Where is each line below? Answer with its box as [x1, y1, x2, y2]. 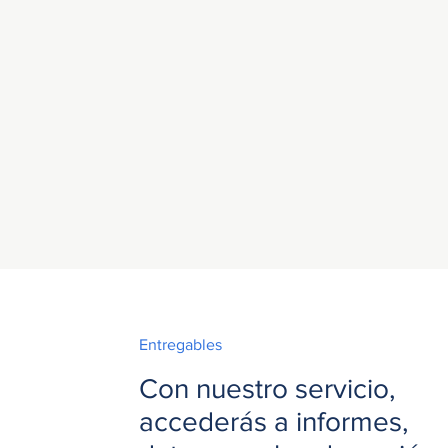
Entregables [138, 335, 222, 353]
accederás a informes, [138, 406, 408, 438]
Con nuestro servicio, [138, 373, 395, 405]
